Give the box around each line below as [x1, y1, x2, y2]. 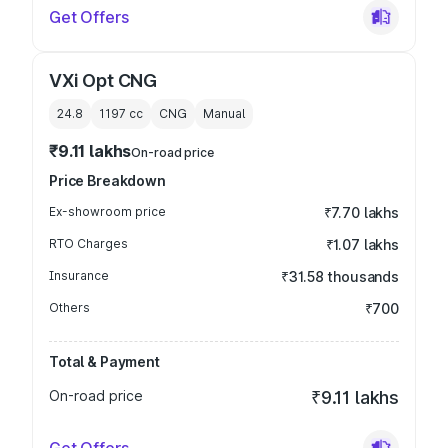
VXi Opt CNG [49, 70, 158, 91]
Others [49, 300, 90, 315]
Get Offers [49, 7, 129, 27]
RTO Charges [49, 236, 128, 251]
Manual [203, 106, 245, 121]
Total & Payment [49, 353, 160, 370]
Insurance [49, 268, 109, 283]
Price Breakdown [49, 172, 166, 189]
